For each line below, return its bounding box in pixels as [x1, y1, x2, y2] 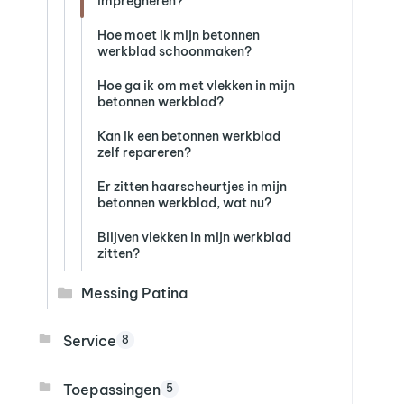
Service [63, 331, 116, 350]
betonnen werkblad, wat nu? [97, 194, 271, 211]
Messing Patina [81, 283, 188, 302]
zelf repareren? [97, 143, 191, 161]
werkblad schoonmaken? [97, 42, 252, 60]
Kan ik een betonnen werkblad [97, 127, 280, 144]
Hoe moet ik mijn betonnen [97, 26, 260, 43]
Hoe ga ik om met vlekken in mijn [97, 77, 295, 94]
